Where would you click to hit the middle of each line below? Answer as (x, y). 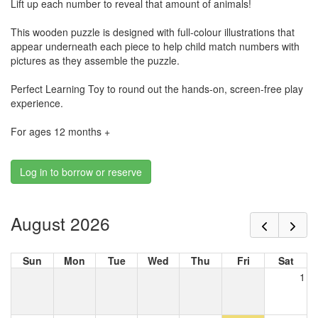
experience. (37, 103)
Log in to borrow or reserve (81, 172)
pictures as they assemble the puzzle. (95, 61)
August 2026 (60, 223)
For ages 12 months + (60, 132)
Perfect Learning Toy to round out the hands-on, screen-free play (157, 89)
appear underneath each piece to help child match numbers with (155, 46)
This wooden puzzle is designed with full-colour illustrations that (153, 32)
